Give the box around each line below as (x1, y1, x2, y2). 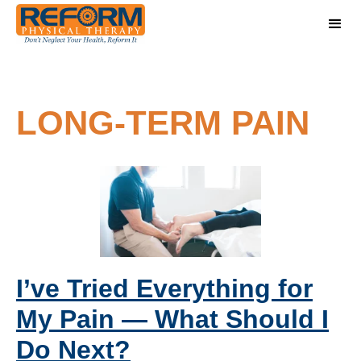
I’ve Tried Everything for (16, 273, 313, 303)
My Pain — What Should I (16, 304, 329, 334)
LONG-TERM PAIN (16, 104, 309, 142)
